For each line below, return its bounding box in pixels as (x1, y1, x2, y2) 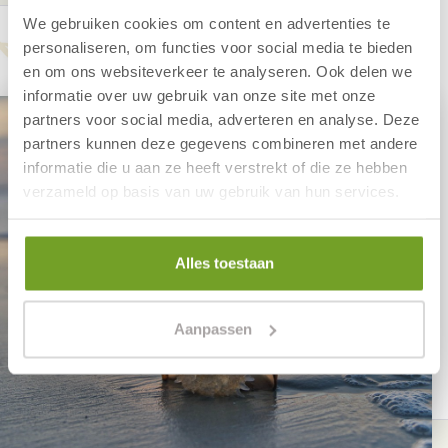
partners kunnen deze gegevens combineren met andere (23, 134, 418, 151)
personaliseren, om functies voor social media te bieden (23, 38, 413, 55)
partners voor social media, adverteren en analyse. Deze (23, 110, 420, 127)
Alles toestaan (174, 254, 274, 272)
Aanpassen (173, 320, 252, 337)
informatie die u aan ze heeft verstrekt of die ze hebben (23, 158, 407, 175)
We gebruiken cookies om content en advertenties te (23, 14, 390, 31)
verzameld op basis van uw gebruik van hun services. (23, 182, 400, 199)
